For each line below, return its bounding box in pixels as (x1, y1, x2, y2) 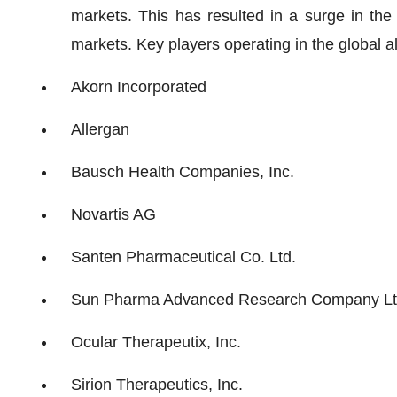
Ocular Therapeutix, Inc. (71, 333, 241, 351)
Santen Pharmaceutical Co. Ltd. (71, 248, 296, 266)
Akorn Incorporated (71, 78, 206, 96)
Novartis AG (71, 206, 156, 223)
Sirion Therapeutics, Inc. (71, 376, 243, 393)
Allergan (71, 121, 129, 138)
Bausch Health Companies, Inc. (71, 163, 294, 181)
